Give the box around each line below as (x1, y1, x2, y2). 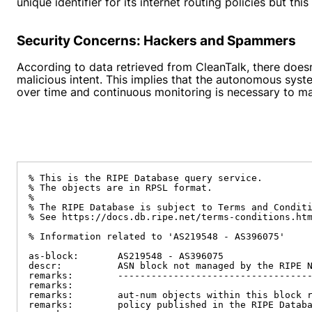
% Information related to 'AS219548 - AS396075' (29, 231, 285, 242)
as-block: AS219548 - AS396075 (29, 251, 224, 261)
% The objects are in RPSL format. (29, 182, 212, 193)
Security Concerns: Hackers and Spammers (17, 33, 296, 49)
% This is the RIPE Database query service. (29, 173, 263, 183)
